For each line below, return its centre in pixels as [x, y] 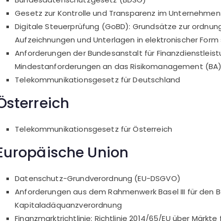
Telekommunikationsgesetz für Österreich [93, 129]
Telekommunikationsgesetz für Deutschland [98, 79]
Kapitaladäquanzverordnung [68, 205]
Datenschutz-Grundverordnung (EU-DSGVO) [98, 178]
